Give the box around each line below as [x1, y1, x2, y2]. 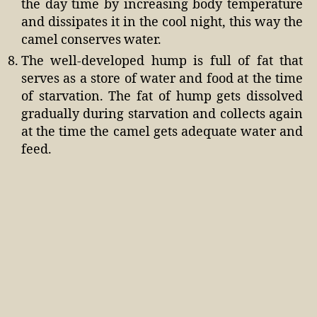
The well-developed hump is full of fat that [21, 52, 303, 69]
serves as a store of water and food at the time [21, 70, 303, 87]
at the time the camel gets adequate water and [21, 123, 303, 140]
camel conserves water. [21, 31, 161, 48]
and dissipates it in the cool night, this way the [21, 13, 303, 30]
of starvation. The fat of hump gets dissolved [21, 88, 303, 105]
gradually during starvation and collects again [21, 105, 303, 122]
